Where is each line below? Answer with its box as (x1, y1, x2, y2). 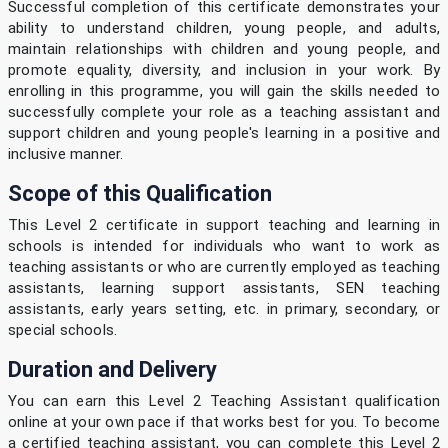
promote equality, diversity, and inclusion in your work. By (8, 61, 440, 80)
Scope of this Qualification (8, 181, 272, 207)
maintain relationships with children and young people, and (8, 40, 440, 59)
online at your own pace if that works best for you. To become (8, 413, 440, 432)
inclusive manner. (8, 145, 124, 164)
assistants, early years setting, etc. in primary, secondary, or (8, 300, 440, 319)
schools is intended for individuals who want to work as (8, 237, 440, 256)
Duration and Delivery (8, 357, 217, 383)
